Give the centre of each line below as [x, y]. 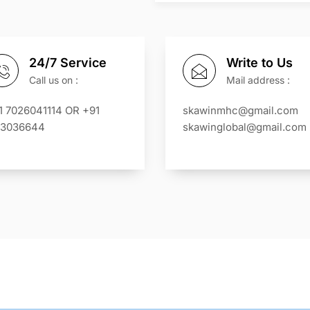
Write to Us [259, 63]
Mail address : [258, 80]
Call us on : [54, 80]
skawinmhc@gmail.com [240, 110]
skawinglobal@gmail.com [245, 127]
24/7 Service [68, 63]
